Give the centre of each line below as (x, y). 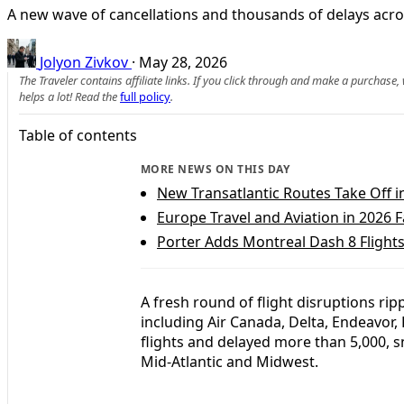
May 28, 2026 (183, 62)
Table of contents (78, 135)
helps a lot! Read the (69, 96)
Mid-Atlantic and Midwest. (230, 361)
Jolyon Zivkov (84, 62)
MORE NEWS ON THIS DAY (216, 169)
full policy (145, 96)
